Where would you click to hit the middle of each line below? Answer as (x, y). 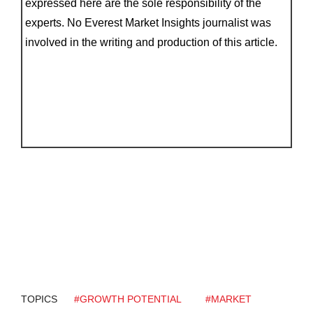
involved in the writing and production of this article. (152, 43)
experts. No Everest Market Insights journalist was (148, 23)
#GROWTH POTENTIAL (128, 299)
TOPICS (39, 299)
